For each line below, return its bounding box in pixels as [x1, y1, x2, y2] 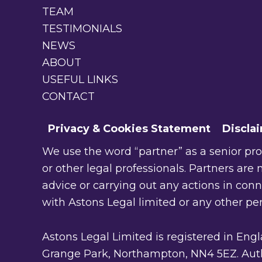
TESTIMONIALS [42, 22, 122, 36]
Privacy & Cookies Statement [48, 122, 211, 135]
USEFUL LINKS [42, 73, 118, 87]
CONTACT [42, 90, 95, 104]
